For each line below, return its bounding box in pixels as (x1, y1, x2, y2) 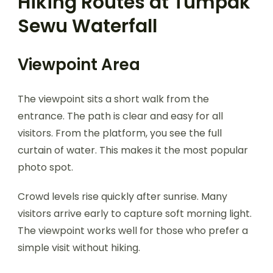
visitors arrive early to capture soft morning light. (18, 206, 252, 221)
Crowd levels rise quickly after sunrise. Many (18, 189, 227, 204)
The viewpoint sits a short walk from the (18, 91, 209, 106)
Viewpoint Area (18, 53, 140, 76)
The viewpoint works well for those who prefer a (18, 223, 248, 238)
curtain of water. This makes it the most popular (18, 143, 248, 157)
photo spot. (18, 160, 73, 174)
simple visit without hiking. (18, 240, 140, 255)
